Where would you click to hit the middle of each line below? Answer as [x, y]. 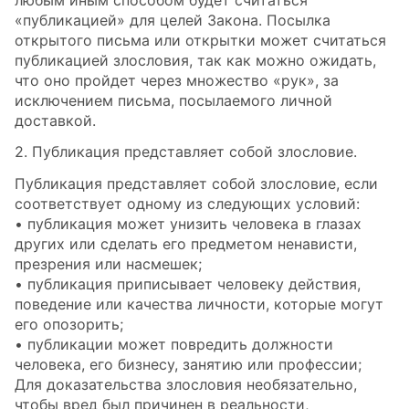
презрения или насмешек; [108, 264]
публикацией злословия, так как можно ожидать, [195, 60]
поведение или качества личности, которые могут [199, 304]
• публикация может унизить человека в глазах [188, 224]
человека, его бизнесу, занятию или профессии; [188, 365]
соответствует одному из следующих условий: [187, 204]
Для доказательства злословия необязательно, [186, 385]
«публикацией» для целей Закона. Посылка [173, 20]
